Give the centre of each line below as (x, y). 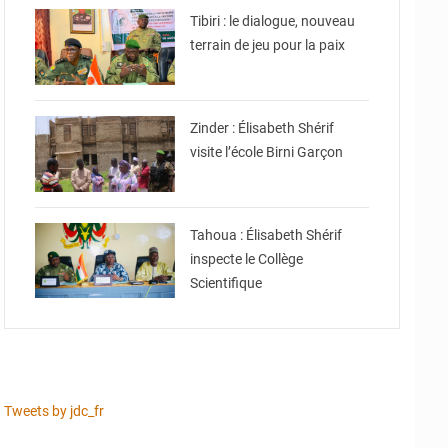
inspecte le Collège (247, 258)
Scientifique (226, 282)
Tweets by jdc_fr (54, 411)
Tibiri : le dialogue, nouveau (273, 21)
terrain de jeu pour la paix (268, 45)
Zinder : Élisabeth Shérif (262, 128)
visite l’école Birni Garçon (267, 152)
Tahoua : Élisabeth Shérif (266, 234)
